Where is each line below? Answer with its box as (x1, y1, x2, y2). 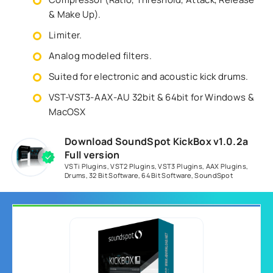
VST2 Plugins (110, 161, 155, 171)
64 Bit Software (141, 171, 191, 180)
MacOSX (49, 105, 85, 118)
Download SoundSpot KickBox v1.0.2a (65, 135, 249, 148)
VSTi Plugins (65, 161, 107, 171)
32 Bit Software (89, 171, 138, 180)
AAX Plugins (205, 161, 246, 171)
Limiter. (49, 29, 82, 41)
